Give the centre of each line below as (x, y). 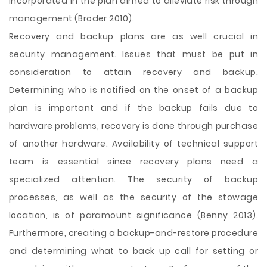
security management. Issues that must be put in (133, 54)
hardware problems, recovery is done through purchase (133, 126)
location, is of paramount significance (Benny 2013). (133, 215)
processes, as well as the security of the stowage (133, 197)
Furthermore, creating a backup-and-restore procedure (133, 233)
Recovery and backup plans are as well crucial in (133, 36)
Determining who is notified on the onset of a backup (133, 90)
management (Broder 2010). (72, 18)
